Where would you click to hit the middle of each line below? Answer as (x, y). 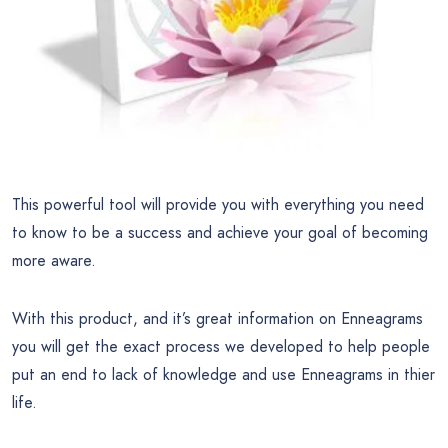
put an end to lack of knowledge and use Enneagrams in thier (223, 375)
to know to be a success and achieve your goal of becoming (220, 233)
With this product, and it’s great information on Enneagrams (217, 319)
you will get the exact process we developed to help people (221, 347)
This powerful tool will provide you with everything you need (218, 205)
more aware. (54, 261)
